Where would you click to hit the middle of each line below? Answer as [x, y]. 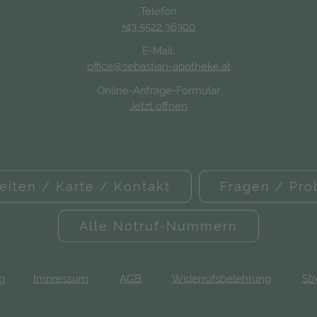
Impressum [61, 278]
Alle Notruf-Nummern [158, 226]
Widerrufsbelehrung [221, 278]
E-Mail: [158, 51]
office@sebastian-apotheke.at [158, 66]
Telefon [158, 11]
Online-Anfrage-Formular [158, 90]
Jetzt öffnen [158, 106]
